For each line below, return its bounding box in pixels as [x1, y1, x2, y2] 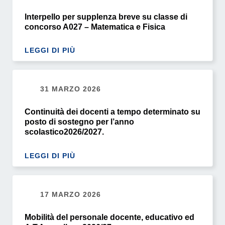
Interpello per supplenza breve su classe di [25, 12, 187, 21]
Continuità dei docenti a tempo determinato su [25, 107, 200, 117]
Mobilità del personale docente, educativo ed [25, 213, 194, 222]
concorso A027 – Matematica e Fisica [25, 22, 165, 31]
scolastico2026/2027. [25, 128, 104, 137]
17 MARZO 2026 [38, 190, 101, 199]
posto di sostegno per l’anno [25, 118, 134, 127]
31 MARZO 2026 [38, 85, 101, 93]
